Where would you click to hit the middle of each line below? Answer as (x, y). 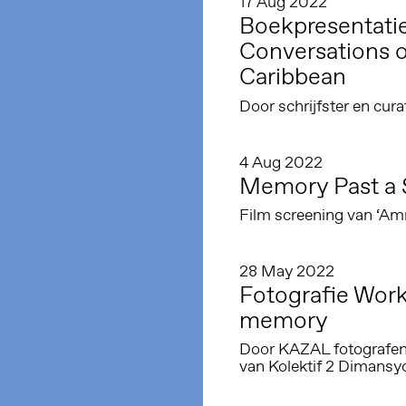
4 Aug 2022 (281, 162)
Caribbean (293, 77)
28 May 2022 (287, 271)
